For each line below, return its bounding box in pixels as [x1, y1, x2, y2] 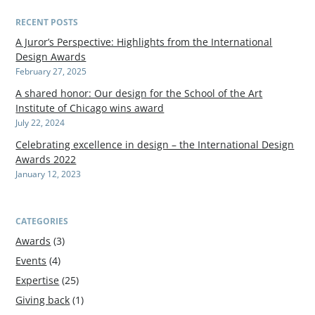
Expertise [15, 274, 60, 288]
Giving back [15, 293, 70, 307]
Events [15, 254, 47, 268]
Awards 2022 [15, 152, 77, 166]
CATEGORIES [15, 215, 69, 228]
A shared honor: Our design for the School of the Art [15, 86, 263, 100]
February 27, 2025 [15, 65, 87, 77]
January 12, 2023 [15, 167, 82, 180]
